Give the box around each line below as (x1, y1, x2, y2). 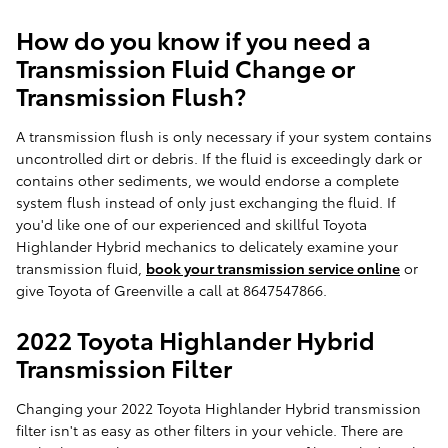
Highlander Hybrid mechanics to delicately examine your (16, 236, 398, 257)
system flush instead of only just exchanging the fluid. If (16, 192, 396, 213)
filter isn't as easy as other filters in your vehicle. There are (16, 420, 403, 441)
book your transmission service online (146, 258, 400, 279)
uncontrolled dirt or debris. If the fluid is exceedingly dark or (16, 148, 422, 169)
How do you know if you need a (16, 22, 371, 57)
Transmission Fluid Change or (16, 50, 355, 85)
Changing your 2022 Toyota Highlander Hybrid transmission (16, 398, 421, 419)
